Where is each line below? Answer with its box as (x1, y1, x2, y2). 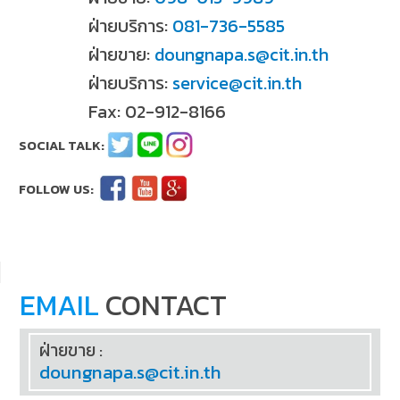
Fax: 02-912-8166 (88, 97, 226, 125)
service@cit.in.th (172, 69, 302, 96)
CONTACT (99, 283, 228, 327)
